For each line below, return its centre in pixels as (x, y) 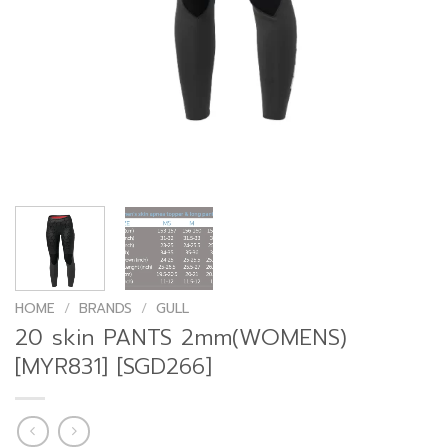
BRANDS (106, 308)
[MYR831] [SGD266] (113, 367)
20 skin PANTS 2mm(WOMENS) (181, 338)
